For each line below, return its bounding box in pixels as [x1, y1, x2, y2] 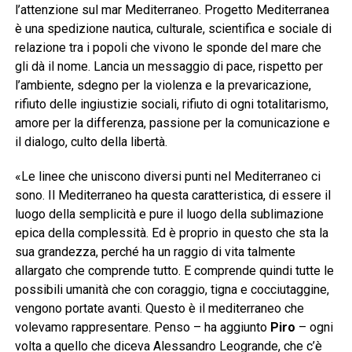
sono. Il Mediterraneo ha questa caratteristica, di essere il [14, 188, 331, 203]
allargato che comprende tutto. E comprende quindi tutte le [14, 263, 334, 279]
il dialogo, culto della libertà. [14, 134, 167, 150]
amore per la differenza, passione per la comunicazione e [14, 115, 330, 131]
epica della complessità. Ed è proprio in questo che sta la [14, 225, 328, 241]
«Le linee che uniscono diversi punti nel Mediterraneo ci [14, 169, 321, 185]
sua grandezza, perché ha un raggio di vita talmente [14, 244, 295, 260]
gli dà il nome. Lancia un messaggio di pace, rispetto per [14, 59, 323, 75]
